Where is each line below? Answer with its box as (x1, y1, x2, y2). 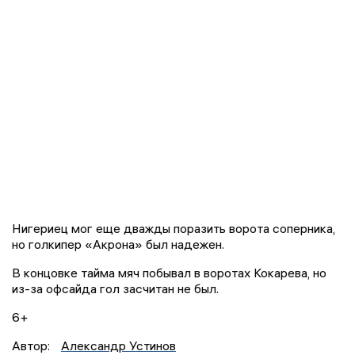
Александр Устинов (61, 337, 176, 353)
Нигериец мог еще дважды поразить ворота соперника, (12, 219, 335, 236)
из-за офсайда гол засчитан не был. (12, 280, 219, 296)
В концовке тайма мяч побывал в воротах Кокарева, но (12, 264, 326, 281)
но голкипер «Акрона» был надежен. (12, 235, 224, 252)
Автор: (12, 337, 53, 353)
